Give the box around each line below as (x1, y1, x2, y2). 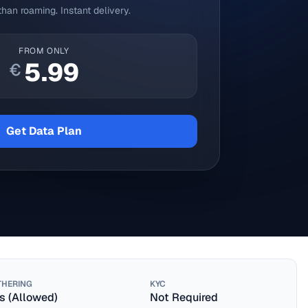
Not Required (150, 290, 218, 305)
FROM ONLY (19, 45, 69, 56)
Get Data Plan (6, 124, 82, 138)
